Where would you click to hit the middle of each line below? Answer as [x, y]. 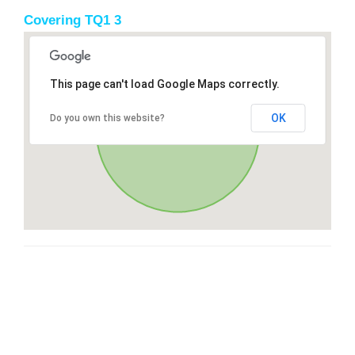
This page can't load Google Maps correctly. [164, 84]
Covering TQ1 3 [73, 20]
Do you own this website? [107, 118]
